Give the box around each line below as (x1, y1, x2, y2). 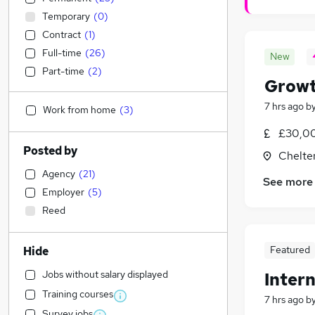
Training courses (42, 288, 113, 300)
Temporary (42, 10, 90, 22)
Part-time (42, 65, 84, 77)
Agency (42, 167, 75, 180)
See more (263, 174, 313, 190)
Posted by (23, 143, 77, 158)
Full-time (42, 46, 82, 59)
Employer (42, 186, 84, 198)
